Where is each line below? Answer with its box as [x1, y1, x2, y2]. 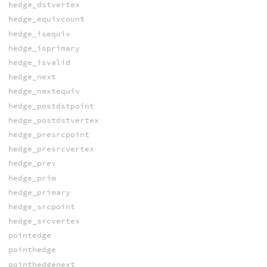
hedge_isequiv [8, 28, 70, 39]
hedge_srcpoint [8, 201, 75, 212]
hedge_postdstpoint [8, 100, 94, 111]
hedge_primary [8, 187, 70, 197]
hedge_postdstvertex [8, 114, 99, 125]
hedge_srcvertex [8, 216, 80, 226]
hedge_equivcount [8, 14, 85, 24]
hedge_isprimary [8, 42, 80, 53]
